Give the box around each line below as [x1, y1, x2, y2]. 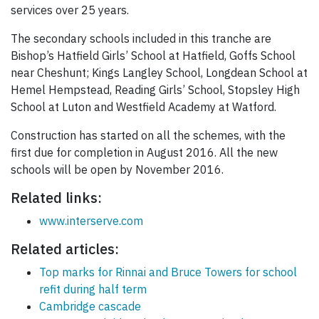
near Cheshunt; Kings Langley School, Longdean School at [11, 66, 308, 80]
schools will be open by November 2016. [11, 162, 224, 177]
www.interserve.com [39, 214, 143, 229]
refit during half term [39, 282, 147, 297]
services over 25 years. [11, 3, 129, 18]
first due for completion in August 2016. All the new [11, 145, 278, 160]
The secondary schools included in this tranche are [11, 31, 271, 46]
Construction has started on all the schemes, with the [11, 128, 286, 143]
